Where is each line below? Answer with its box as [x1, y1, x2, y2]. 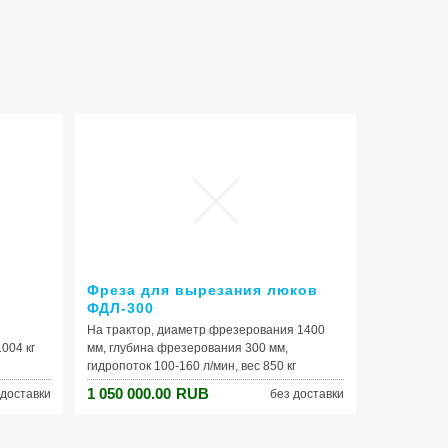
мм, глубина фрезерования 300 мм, [87, 341, 288, 355]
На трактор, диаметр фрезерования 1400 [87, 323, 325, 337]
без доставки [270, 387, 344, 401]
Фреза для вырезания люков [87, 282, 318, 298]
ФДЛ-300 [87, 300, 154, 316]
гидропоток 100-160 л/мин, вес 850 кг [87, 359, 296, 373]
